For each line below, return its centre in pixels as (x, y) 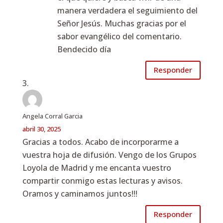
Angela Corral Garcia (52, 116)
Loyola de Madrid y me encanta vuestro (97, 167)
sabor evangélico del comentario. (119, 36)
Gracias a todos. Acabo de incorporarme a (100, 142)
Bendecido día (84, 49)
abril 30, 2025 (41, 129)
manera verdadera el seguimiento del (127, 10)
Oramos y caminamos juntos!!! (80, 193)
